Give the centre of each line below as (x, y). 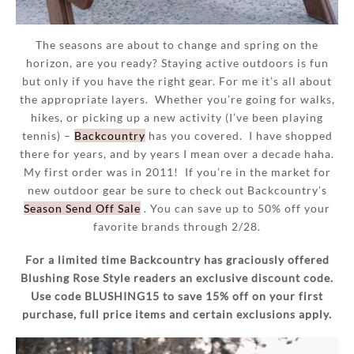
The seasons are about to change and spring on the (177, 45)
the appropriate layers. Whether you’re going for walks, (177, 100)
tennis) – (48, 136)
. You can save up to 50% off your (235, 209)
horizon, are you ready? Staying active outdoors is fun (177, 63)
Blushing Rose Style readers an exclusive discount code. (177, 277)
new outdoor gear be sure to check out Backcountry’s (177, 190)
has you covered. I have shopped (239, 136)
